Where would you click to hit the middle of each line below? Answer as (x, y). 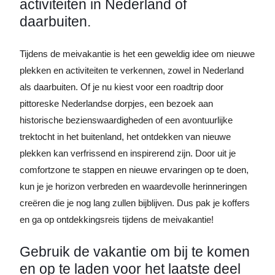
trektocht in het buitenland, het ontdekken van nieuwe (125, 137)
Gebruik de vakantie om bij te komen (135, 252)
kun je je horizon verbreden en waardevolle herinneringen (133, 186)
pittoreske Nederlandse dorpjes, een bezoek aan (116, 103)
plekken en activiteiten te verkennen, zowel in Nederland (132, 70)
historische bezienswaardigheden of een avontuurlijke (126, 120)
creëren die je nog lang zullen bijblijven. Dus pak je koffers (135, 203)
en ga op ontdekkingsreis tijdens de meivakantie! (117, 219)
